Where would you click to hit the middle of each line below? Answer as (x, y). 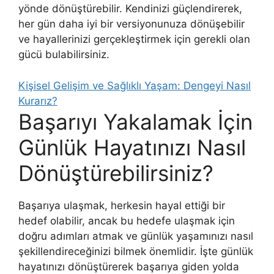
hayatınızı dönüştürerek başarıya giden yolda (129, 266)
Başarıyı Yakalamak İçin (135, 121)
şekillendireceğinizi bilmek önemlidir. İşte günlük (136, 251)
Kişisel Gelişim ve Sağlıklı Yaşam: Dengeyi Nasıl (135, 85)
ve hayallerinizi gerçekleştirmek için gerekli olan (134, 39)
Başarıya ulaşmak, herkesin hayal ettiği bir (122, 205)
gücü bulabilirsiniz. (64, 55)
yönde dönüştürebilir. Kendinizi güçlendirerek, (130, 9)
